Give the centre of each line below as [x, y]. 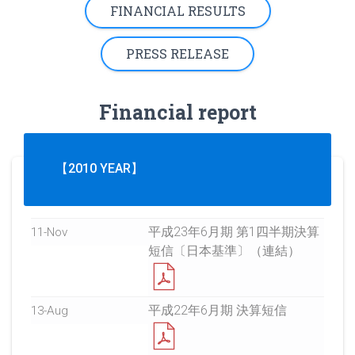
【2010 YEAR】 [99, 168]
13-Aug [50, 310]
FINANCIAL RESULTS [177, 10]
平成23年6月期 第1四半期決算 [234, 231]
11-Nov [49, 232]
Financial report [177, 112]
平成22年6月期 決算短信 [218, 310]
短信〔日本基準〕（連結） [224, 250]
